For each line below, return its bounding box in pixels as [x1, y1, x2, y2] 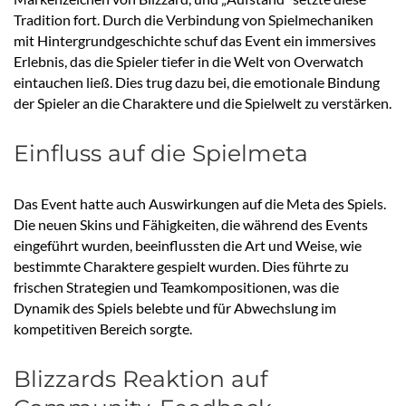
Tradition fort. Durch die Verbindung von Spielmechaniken [14, 11, 373, 29]
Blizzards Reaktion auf [14, 365, 267, 393]
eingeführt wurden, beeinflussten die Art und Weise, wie [14, 237, 362, 255]
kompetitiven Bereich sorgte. [14, 320, 192, 338]
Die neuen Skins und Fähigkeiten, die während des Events [14, 216, 368, 234]
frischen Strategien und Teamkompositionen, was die [14, 278, 339, 296]
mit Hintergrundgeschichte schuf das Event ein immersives [14, 32, 376, 50]
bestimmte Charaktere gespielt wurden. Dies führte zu [14, 257, 349, 275]
